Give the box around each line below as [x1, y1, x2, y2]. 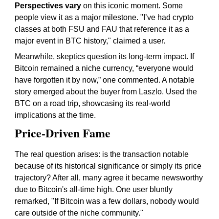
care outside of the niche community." [15, 209, 143, 217]
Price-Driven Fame [15, 124, 110, 141]
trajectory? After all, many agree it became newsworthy [15, 174, 203, 182]
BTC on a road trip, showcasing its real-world [15, 99, 170, 108]
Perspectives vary [15, 1, 81, 10]
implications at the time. [15, 111, 96, 119]
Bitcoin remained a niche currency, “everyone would [15, 64, 194, 72]
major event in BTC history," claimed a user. [15, 37, 165, 45]
